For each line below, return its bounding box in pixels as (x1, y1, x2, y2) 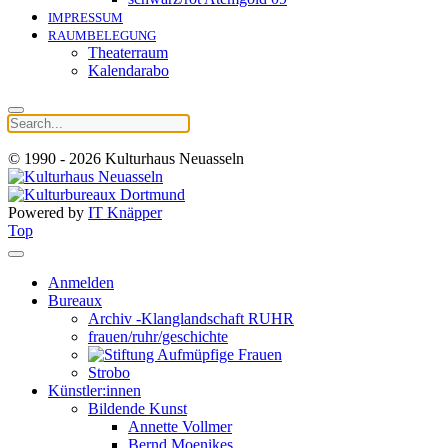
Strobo (88, 364, 130, 381)
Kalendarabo (88, 62, 169, 79)
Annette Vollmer (128, 418, 232, 435)
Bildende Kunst (88, 400, 187, 417)
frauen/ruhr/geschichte (88, 328, 228, 345)
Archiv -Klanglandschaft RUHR (88, 310, 294, 327)
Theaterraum (88, 44, 168, 61)
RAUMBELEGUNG (48, 28, 156, 43)
